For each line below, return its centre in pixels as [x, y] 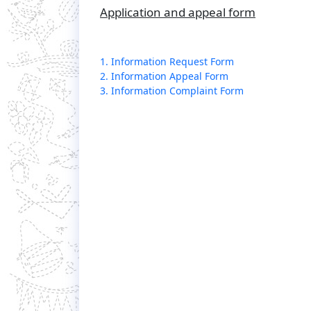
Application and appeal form [178, 12]
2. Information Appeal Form [164, 76]
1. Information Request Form [167, 62]
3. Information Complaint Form [172, 91]
